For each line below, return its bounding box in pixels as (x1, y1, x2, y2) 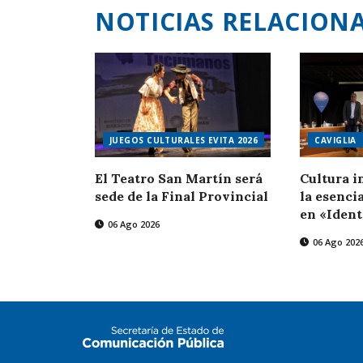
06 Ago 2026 (105, 218, 160, 230)
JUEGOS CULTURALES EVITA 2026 (109, 135, 258, 146)
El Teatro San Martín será (95, 170, 263, 186)
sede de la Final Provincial (95, 188, 268, 204)
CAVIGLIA (314, 135, 357, 146)
